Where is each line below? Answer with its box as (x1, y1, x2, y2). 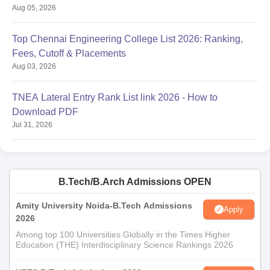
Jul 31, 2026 (12, 121, 52, 130)
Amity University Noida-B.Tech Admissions (16, 201, 192, 211)
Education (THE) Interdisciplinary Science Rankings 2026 (16, 240, 233, 250)
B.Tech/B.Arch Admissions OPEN (58, 177, 212, 187)
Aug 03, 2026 (12, 62, 56, 71)
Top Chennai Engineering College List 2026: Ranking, (12, 34, 243, 45)
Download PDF (12, 107, 78, 118)
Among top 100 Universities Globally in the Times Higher (16, 230, 230, 240)
